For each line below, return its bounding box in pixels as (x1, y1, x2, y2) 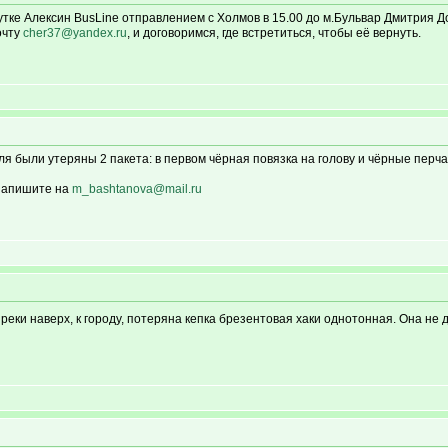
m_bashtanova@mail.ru (72, 182, 202, 196)
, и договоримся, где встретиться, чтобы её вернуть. (127, 26, 421, 40)
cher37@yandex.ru (23, 26, 127, 40)
